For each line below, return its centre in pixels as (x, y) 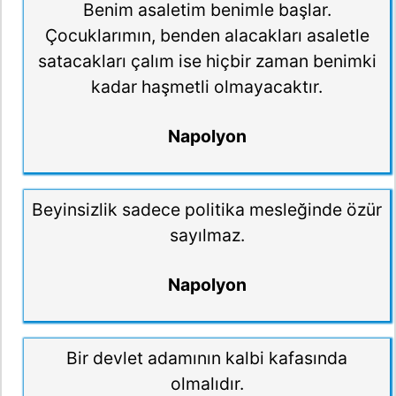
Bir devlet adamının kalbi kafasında (207, 358)
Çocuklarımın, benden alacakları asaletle (207, 35)
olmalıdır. (207, 383)
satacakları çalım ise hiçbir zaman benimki (207, 61)
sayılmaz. (207, 235)
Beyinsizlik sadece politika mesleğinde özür (207, 209)
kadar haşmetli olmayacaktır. (207, 86)
